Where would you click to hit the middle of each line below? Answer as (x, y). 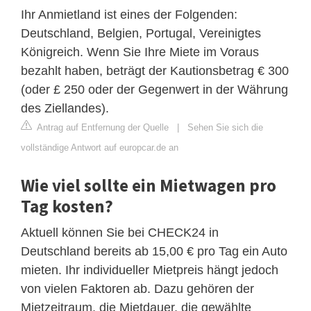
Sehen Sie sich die (225, 127)
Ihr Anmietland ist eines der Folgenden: (129, 14)
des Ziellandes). (65, 108)
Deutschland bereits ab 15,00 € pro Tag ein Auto (154, 251)
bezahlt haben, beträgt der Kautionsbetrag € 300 (155, 70)
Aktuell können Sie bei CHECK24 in (120, 232)
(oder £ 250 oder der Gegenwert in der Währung (154, 89)
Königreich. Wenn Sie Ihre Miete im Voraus (140, 52)
